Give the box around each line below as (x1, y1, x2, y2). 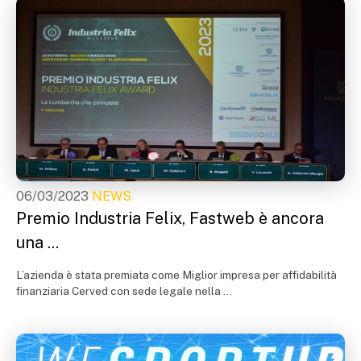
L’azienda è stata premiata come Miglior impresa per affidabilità (16, 268, 337, 281)
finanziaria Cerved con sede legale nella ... (16, 284, 232, 297)
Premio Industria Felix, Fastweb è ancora (16, 208, 324, 228)
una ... (16, 232, 59, 252)
